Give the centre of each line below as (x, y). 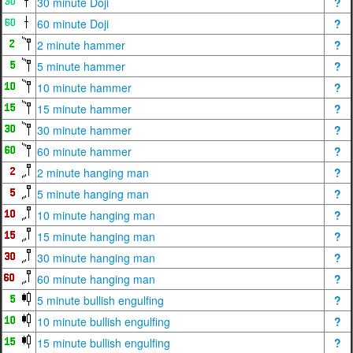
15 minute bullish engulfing (104, 343)
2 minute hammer (81, 45)
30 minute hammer (84, 130)
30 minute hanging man (96, 258)
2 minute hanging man (93, 173)
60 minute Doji (73, 24)
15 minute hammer (84, 109)
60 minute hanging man (96, 279)
